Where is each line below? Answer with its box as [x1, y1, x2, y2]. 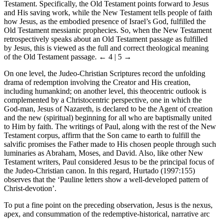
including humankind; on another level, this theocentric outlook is [4, 86, 206, 95]
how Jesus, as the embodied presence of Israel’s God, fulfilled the [4, 17, 206, 26]
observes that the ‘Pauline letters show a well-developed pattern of [4, 175, 208, 184]
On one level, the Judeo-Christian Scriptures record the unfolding [4, 69, 205, 78]
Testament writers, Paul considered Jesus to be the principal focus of [4, 157, 214, 166]
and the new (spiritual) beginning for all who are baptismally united [4, 113, 212, 122]
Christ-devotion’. [4, 184, 56, 192]
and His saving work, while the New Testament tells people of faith [4, 8, 212, 17]
